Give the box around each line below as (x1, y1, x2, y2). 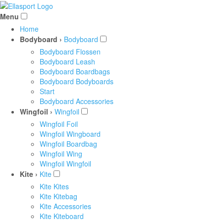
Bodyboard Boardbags (40, 66, 110, 77)
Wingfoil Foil (40, 119, 78, 129)
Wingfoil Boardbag (40, 139, 97, 149)
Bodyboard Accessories (40, 96, 113, 107)
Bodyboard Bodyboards (40, 76, 113, 87)
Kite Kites (40, 181, 69, 192)
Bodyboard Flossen (40, 47, 101, 57)
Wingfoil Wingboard (40, 129, 101, 139)
